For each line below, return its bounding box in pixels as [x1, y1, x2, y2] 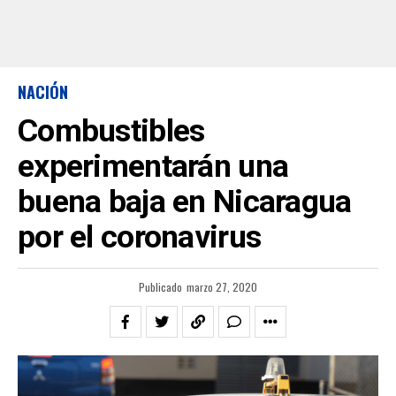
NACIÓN [18, 80, 68, 103]
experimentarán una [18, 148, 289, 185]
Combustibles [18, 112, 205, 149]
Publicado [139, 279, 182, 294]
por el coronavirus [18, 218, 262, 255]
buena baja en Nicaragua [18, 183, 352, 220]
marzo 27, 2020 [187, 279, 257, 294]
